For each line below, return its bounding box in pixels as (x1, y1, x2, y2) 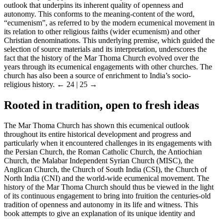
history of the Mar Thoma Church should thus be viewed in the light (4, 183, 214, 192)
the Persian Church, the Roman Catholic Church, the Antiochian (4, 148, 202, 156)
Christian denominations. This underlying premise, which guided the (4, 36, 215, 44)
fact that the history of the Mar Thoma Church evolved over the (4, 53, 199, 62)
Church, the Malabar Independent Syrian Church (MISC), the (4, 156, 194, 165)
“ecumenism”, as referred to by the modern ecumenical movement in (4, 18, 215, 27)
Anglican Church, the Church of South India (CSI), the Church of (4, 165, 207, 174)
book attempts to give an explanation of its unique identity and (4, 209, 195, 218)
